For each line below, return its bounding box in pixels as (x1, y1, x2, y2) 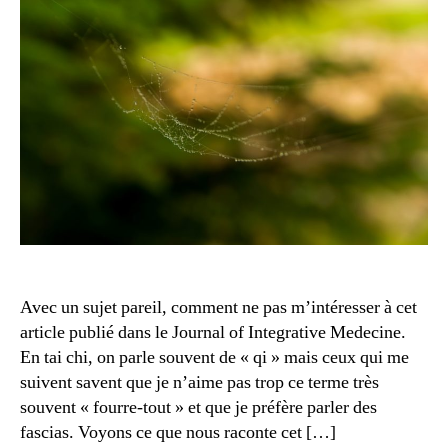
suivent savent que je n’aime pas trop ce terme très (20, 370, 379, 394)
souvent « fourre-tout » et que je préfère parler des (20, 395, 377, 419)
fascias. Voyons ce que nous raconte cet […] (20, 420, 336, 444)
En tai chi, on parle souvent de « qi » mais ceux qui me (20, 345, 409, 369)
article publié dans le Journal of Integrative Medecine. (20, 320, 406, 344)
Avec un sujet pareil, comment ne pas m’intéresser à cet (20, 295, 417, 319)
